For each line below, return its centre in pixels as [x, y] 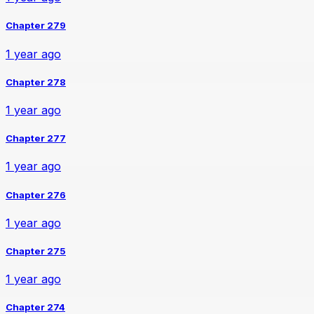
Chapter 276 [36, 194]
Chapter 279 [36, 26]
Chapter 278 [36, 82]
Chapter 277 [36, 138]
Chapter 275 [36, 251]
